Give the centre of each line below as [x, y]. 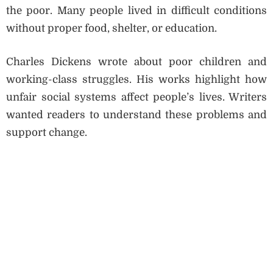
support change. [47, 132]
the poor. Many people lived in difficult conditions [136, 11]
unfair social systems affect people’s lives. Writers [136, 97]
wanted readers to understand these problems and [136, 115]
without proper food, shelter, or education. [112, 29]
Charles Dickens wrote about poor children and [136, 62]
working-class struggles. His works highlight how [136, 79]
